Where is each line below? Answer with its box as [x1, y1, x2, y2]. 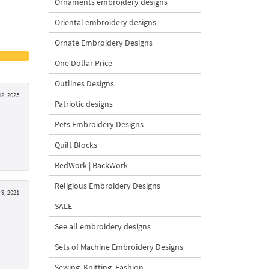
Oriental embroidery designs [55, 17, 156, 28]
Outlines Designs [55, 78, 114, 89]
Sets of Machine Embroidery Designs [55, 241, 183, 252]
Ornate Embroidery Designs [55, 37, 153, 48]
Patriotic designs [55, 98, 113, 109]
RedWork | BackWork [55, 160, 128, 171]
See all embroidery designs [55, 221, 151, 232]
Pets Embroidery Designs [55, 119, 144, 130]
